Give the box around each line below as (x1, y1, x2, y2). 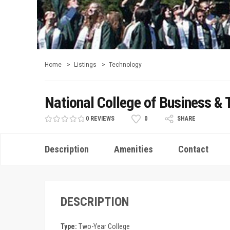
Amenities (114, 144, 153, 155)
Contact (178, 144, 208, 155)
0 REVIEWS (86, 115, 114, 123)
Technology (109, 61, 142, 68)
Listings (74, 61, 97, 68)
